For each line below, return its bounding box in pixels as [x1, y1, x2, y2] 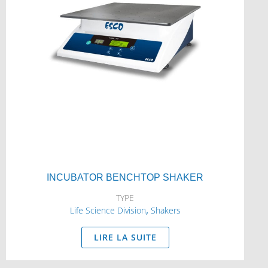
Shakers [150, 205, 181, 216]
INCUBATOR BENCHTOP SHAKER [47, 172, 203, 182]
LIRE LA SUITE [93, 232, 157, 243]
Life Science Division [69, 205, 146, 216]
